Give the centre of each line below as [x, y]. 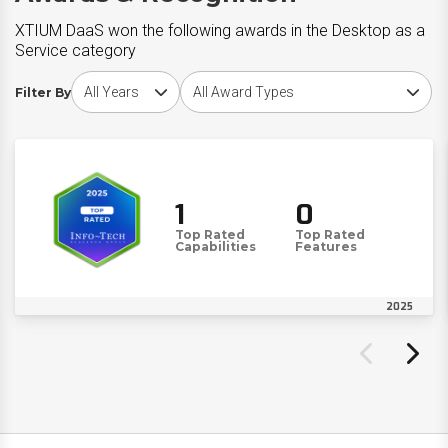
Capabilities [215, 246]
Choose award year [131, 80]
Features [326, 246]
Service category [75, 50]
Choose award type [240, 80]
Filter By [43, 92]
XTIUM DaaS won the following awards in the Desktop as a [220, 30]
